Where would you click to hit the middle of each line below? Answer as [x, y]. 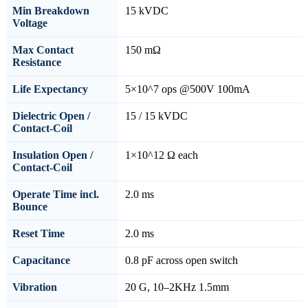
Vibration [35, 287]
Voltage [30, 23]
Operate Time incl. [56, 194]
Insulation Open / [53, 155]
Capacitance [41, 260]
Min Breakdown [51, 10]
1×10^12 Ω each [162, 155]
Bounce [30, 206]
